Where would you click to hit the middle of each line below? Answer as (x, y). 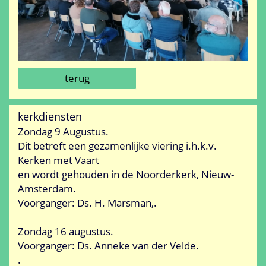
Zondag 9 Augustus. (63, 132)
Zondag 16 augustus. (66, 232)
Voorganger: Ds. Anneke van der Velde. (108, 246)
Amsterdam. (47, 189)
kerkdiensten (50, 117)
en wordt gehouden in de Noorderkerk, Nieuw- (126, 175)
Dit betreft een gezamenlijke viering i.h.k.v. (117, 146)
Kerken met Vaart (58, 160)
